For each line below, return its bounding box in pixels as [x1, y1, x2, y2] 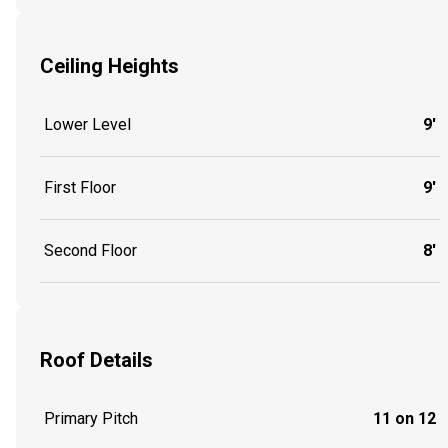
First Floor [44, 178, 116, 198]
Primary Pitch [44, 409, 138, 429]
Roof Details [40, 347, 153, 372]
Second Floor [44, 241, 137, 261]
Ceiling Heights [40, 53, 179, 78]
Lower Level [44, 115, 131, 135]
